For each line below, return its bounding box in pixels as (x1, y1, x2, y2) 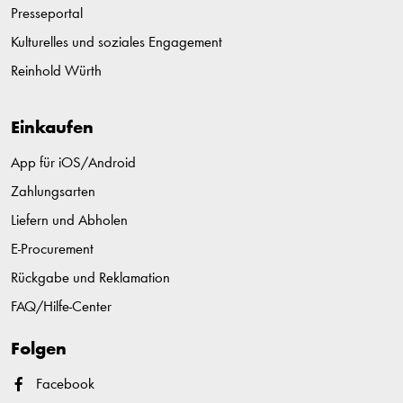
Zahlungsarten (11, 184, 95, 201)
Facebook (36, 377, 94, 393)
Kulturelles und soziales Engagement (11, 35, 222, 51)
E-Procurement (11, 242, 94, 258)
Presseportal (11, 6, 83, 22)
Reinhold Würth (11, 64, 102, 80)
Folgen (11, 341, 67, 360)
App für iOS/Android (11, 156, 136, 172)
